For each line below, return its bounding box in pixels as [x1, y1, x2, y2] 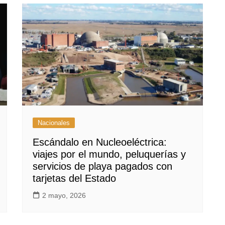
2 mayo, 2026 [42, 191, 86, 199]
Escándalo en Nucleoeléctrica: [33, 136, 167, 148]
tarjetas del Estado [33, 172, 116, 184]
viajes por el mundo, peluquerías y [33, 148, 186, 160]
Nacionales [38, 119, 70, 127]
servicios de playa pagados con [33, 160, 172, 172]
